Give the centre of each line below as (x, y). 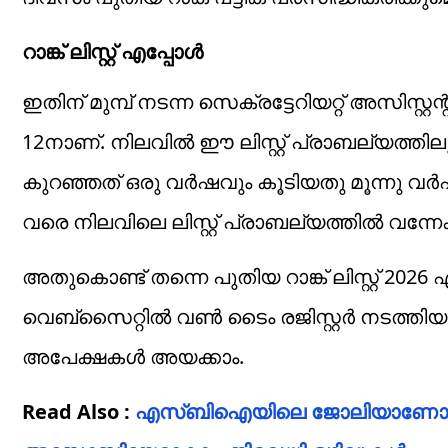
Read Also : (78, 412)
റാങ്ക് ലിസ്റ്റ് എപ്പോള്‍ (112, 52)
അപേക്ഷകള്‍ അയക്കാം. (133, 357)
